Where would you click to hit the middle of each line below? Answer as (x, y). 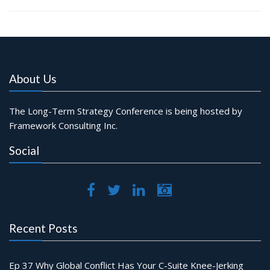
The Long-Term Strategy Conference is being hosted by (126, 111)
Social (24, 150)
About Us (33, 79)
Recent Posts (43, 228)
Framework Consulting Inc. (63, 125)
